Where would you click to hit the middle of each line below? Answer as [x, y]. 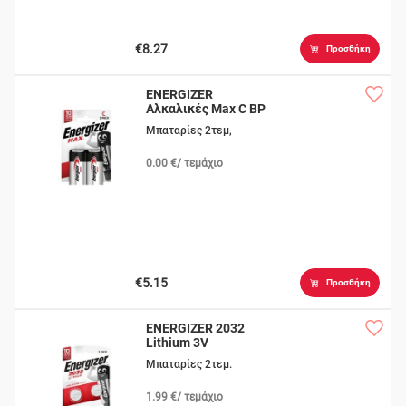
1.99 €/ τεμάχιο [185, 397]
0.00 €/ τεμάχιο [185, 164]
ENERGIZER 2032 [196, 329]
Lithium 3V [178, 343]
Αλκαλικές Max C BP [206, 109]
